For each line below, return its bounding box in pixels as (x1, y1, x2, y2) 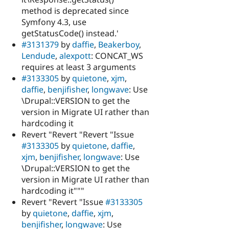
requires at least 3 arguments (21, 61, 136, 73)
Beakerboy (98, 39, 139, 51)
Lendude (21, 50, 55, 62)
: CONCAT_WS (91, 50, 143, 62)
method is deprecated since (21, 5, 129, 17)
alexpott (59, 50, 91, 62)
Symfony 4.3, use (21, 16, 86, 28)
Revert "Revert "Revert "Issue (21, 129, 134, 141)
